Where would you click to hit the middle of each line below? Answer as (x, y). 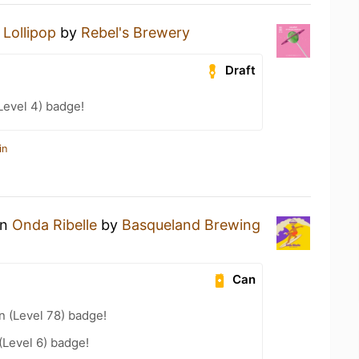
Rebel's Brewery (135, 32)
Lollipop (30, 32)
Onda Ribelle (54, 225)
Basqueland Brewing (191, 225)
